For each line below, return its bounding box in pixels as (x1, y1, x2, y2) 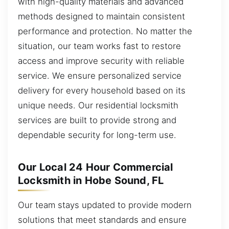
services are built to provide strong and (18, 114, 176, 125)
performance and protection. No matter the (18, 26, 192, 36)
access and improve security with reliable (18, 55, 185, 66)
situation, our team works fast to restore (18, 40, 181, 51)
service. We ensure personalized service (18, 70, 181, 81)
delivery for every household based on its (18, 85, 186, 96)
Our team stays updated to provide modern (18, 199, 192, 210)
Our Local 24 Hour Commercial (18, 161, 173, 173)
